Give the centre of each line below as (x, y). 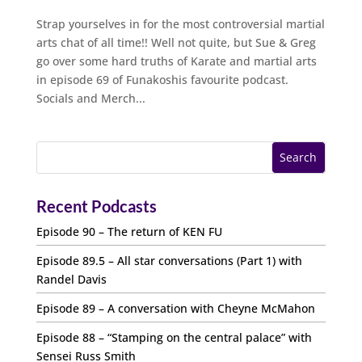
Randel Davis (71, 279)
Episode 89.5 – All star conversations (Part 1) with (169, 260)
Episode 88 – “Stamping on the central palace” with (174, 337)
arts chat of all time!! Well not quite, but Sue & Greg (176, 42)
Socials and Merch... (90, 98)
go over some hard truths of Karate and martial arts (176, 61)
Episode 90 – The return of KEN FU (129, 231)
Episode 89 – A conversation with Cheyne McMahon (175, 308)
